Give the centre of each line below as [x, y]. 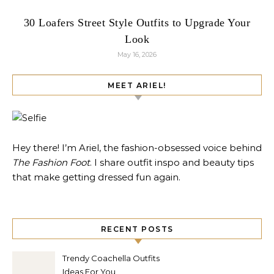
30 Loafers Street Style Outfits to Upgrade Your [137, 23]
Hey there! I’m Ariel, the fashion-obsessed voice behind [137, 148]
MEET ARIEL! [137, 86]
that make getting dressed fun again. [96, 177]
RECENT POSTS [137, 229]
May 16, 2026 [137, 55]
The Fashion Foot [51, 163]
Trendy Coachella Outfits [111, 258]
